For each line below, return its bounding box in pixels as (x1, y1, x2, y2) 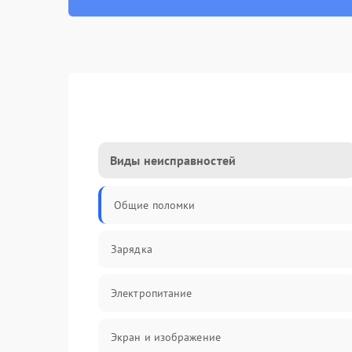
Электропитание (111, 286, 192, 300)
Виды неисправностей (110, 152, 236, 168)
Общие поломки (114, 198, 196, 212)
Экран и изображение (111, 330, 221, 344)
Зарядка (111, 242, 152, 256)
